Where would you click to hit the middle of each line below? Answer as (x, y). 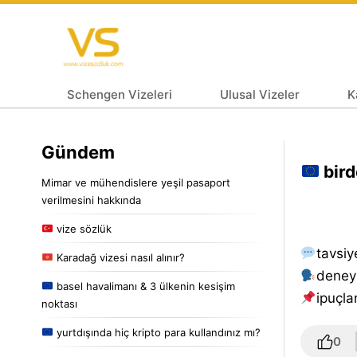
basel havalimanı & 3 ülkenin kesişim (144, 286)
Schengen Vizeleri (120, 94)
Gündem (78, 152)
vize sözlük (82, 228)
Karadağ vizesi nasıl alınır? (119, 257)
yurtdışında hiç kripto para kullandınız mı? (157, 332)
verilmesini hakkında (91, 200)
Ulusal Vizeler (260, 94)
